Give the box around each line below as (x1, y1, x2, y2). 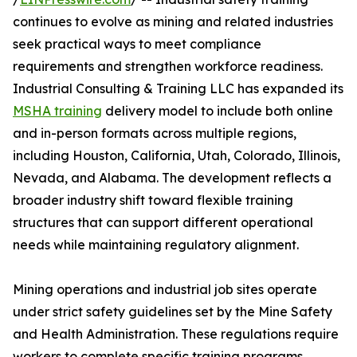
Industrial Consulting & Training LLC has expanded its (13, 80, 343, 97)
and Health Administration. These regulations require (13, 326, 339, 343)
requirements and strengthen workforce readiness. (13, 58, 323, 75)
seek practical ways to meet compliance (13, 36, 261, 53)
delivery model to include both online (102, 103, 333, 120)
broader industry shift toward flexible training (13, 192, 293, 209)
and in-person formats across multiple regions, (13, 125, 296, 142)
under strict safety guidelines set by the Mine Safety (13, 304, 332, 320)
